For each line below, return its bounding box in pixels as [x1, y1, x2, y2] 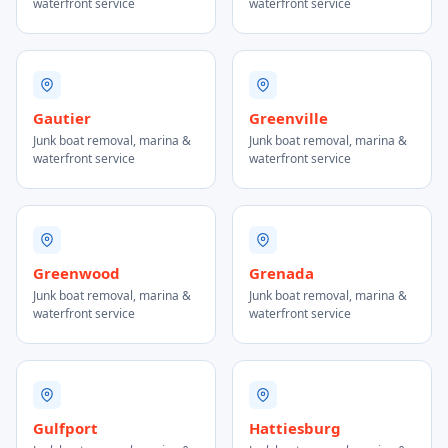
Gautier [33, 108, 91, 128]
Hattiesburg [249, 418, 341, 438]
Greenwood [33, 263, 120, 283]
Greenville [249, 108, 328, 128]
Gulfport [33, 418, 98, 438]
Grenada [249, 263, 314, 283]
